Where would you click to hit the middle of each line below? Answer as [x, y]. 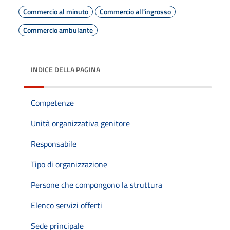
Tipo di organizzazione [69, 164]
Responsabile [54, 143]
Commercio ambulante [58, 30]
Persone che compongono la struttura [97, 185]
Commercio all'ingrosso [135, 11]
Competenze [52, 102]
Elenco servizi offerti [66, 205]
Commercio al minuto [56, 11]
